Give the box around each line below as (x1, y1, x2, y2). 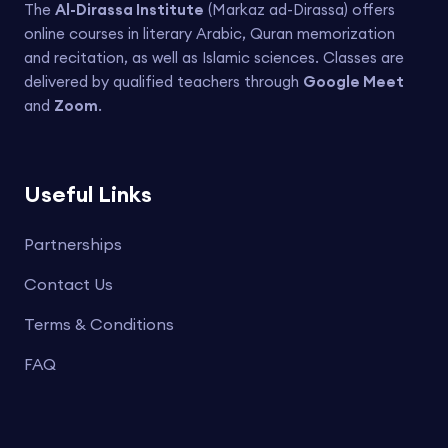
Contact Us (24, 273, 113, 294)
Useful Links (24, 179, 152, 208)
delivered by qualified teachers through (24, 71, 303, 91)
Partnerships (24, 233, 122, 254)
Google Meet (303, 71, 404, 91)
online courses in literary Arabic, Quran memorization (24, 23, 395, 43)
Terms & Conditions (24, 313, 174, 334)
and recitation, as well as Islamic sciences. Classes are (24, 47, 404, 67)
